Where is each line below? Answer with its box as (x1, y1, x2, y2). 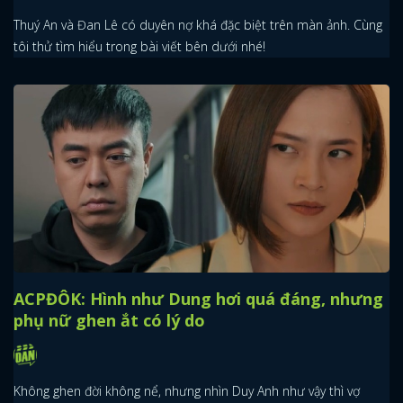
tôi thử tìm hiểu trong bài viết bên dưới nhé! (13, 37, 265, 55)
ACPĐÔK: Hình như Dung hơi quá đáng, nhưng (13, 287, 383, 309)
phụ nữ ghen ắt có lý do (13, 309, 205, 331)
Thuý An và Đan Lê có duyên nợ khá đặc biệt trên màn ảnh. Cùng (13, 15, 382, 33)
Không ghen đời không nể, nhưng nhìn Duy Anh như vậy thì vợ (13, 382, 360, 399)
